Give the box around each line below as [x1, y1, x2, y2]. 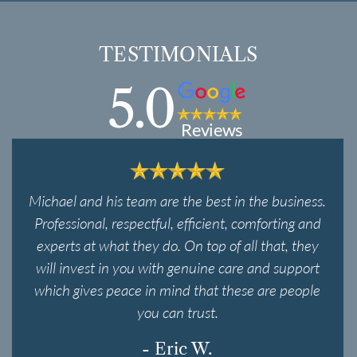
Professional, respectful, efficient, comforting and [33, 213, 321, 232]
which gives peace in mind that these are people [34, 280, 321, 299]
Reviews [181, 118, 243, 140]
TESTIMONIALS [99, 42, 258, 66]
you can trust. [136, 302, 218, 321]
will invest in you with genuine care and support [35, 257, 320, 277]
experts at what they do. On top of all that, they [36, 235, 319, 254]
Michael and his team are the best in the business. [29, 190, 327, 210]
